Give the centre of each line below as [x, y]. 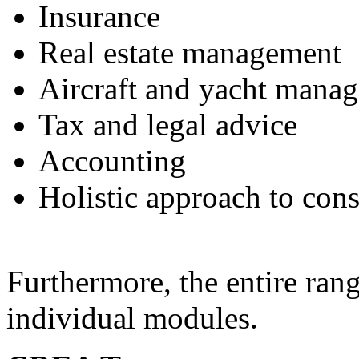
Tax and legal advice [168, 124]
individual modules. [132, 317]
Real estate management [190, 52]
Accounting [112, 160]
